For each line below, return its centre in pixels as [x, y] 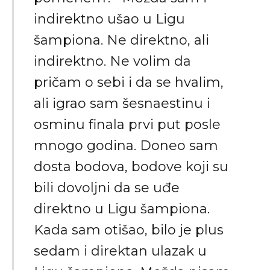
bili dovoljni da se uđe [107, 187]
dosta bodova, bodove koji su [131, 166]
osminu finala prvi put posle [127, 124]
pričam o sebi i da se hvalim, [129, 82]
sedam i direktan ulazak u [120, 251]
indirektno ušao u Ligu [109, 19]
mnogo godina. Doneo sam [126, 145]
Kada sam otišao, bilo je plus [129, 230]
